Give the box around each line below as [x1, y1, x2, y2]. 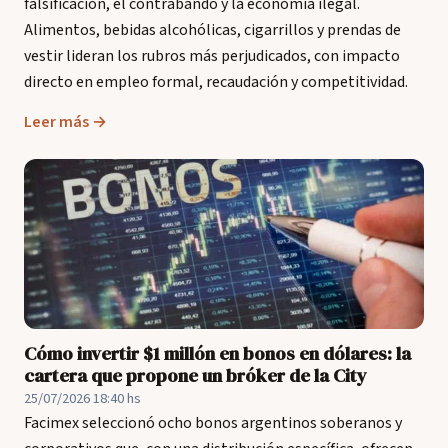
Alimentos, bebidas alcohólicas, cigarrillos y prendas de [24, 19, 401, 41]
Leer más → [24, 111, 107, 133]
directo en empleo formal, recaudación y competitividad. [24, 71, 408, 93]
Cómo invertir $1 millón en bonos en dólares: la [24, 341, 411, 366]
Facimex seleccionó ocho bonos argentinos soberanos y [24, 412, 402, 434]
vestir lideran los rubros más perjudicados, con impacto [24, 45, 400, 67]
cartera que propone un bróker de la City [24, 363, 367, 388]
